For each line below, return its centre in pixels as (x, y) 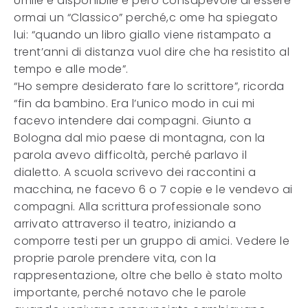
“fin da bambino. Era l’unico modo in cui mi (134, 103)
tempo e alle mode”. (71, 69)
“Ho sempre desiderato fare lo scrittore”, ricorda (149, 86)
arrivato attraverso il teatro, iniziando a (125, 224)
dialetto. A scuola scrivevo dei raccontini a (135, 172)
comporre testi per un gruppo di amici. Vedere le (152, 241)
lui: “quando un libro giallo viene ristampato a (143, 35)
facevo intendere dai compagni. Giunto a (133, 121)
